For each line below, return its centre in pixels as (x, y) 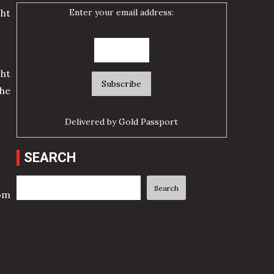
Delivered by (92, 122)
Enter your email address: (122, 13)
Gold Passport (149, 122)
